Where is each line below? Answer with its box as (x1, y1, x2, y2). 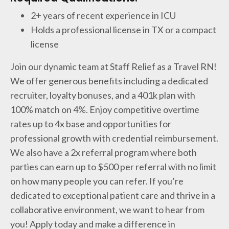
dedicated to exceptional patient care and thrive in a (10, 190, 215, 201)
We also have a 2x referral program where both (10, 147, 197, 158)
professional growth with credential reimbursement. (10, 132, 218, 144)
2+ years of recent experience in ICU (31, 10, 176, 21)
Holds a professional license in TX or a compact (31, 24, 216, 35)
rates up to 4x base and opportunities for (10, 118, 171, 129)
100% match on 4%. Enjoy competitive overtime (10, 104, 199, 115)
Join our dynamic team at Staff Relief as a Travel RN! (10, 61, 217, 72)
